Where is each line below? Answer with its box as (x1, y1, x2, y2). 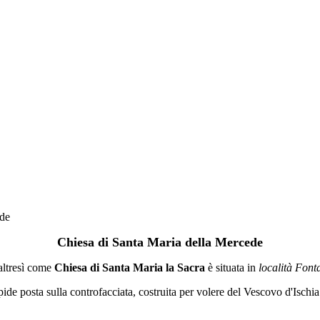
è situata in (205, 261, 259, 274)
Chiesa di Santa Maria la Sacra (54, 261, 205, 274)
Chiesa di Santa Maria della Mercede (57, 235, 263, 249)
